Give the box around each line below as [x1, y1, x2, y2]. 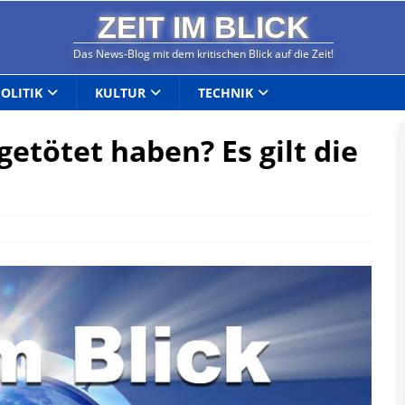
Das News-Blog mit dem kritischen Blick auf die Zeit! [73, 46, 334, 62]
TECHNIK [198, 83, 254, 101]
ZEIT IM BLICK [98, 11, 309, 45]
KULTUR [95, 83, 146, 101]
